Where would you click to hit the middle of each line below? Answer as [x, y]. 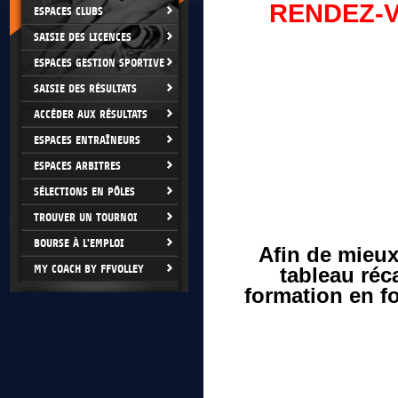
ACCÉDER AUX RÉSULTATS [91, 114]
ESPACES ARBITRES [77, 166]
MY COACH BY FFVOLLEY [89, 269]
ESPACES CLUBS [68, 11]
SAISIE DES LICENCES [83, 37]
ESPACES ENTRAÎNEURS [87, 140]
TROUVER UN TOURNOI [86, 217]
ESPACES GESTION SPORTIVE [99, 63]
